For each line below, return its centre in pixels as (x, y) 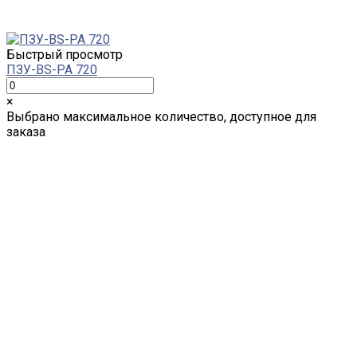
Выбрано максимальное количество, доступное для (161, 116)
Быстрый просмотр (65, 54)
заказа (26, 131)
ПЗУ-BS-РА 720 (52, 69)
